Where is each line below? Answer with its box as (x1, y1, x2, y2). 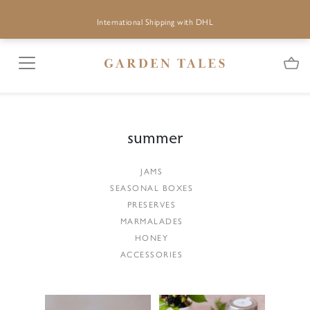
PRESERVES (127, 197, 176, 210)
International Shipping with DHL (96, 15, 214, 28)
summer (127, 125, 183, 148)
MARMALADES (120, 214, 183, 227)
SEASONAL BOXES (110, 181, 193, 194)
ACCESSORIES (120, 247, 183, 260)
